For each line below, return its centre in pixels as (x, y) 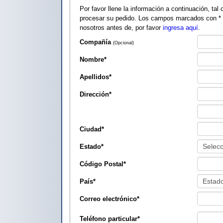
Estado (90, 146)
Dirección (94, 94)
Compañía (95, 42)
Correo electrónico (108, 199)
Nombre (92, 59)
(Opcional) (123, 42)
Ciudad (91, 129)
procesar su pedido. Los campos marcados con (149, 18)
